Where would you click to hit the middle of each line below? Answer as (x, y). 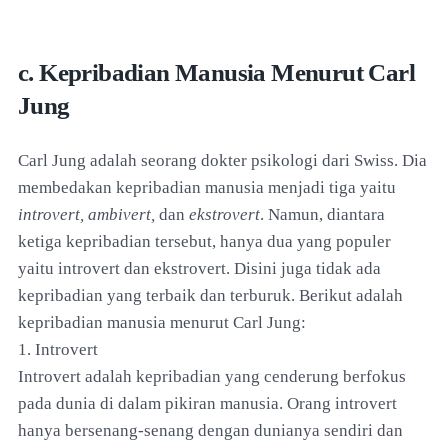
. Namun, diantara (322, 214)
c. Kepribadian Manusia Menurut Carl (216, 72)
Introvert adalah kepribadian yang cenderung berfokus (212, 376)
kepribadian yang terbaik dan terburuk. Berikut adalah (210, 295)
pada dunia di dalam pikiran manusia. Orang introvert (207, 403)
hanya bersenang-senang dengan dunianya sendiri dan (210, 430)
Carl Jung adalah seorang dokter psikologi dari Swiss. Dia (222, 160)
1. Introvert (58, 349)
